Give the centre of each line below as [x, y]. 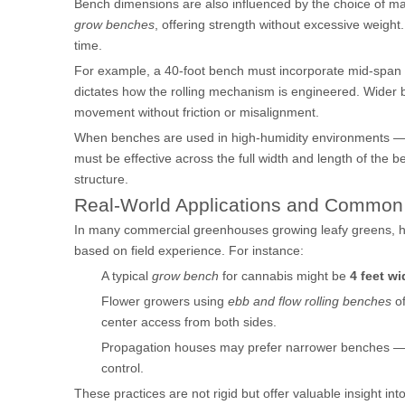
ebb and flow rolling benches [310, 301]
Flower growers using [165, 301]
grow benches [114, 24]
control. [122, 368]
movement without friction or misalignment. [197, 112]
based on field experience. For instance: [189, 250]
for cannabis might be [284, 276]
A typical [127, 276]
